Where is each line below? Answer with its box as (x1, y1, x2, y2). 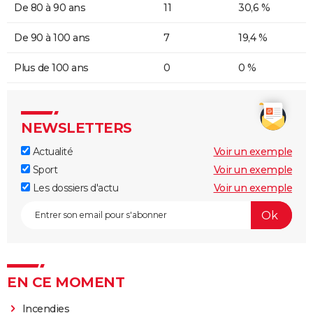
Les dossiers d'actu (30, 182, 118, 195)
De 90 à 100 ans (14, 31, 90, 45)
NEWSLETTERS (21, 119, 132, 137)
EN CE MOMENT (7, 274, 124, 291)
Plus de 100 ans (14, 61, 89, 75)
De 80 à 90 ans (14, 1, 85, 15)
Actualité (30, 145, 73, 159)
